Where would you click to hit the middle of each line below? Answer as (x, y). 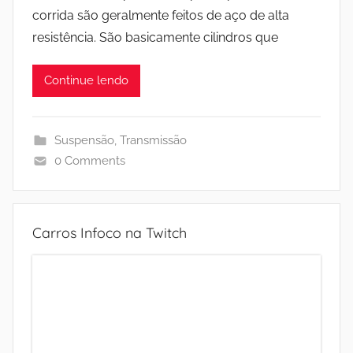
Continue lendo (86, 81)
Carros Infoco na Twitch (110, 232)
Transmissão (153, 140)
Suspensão (84, 140)
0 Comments (89, 160)
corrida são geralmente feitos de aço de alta (161, 15)
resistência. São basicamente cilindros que (155, 37)
